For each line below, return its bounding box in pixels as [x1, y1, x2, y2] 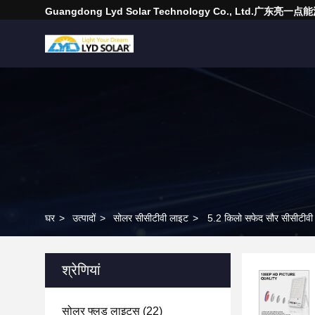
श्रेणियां [62, 262, 101, 278]
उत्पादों [72, 212, 96, 224]
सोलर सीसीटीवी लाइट [113, 212, 188, 224]
